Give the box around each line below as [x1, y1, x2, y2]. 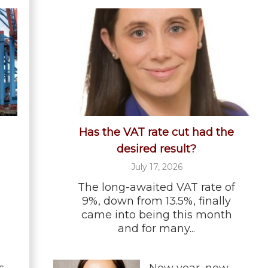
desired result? [117, 142, 196, 156]
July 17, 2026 [130, 161, 182, 172]
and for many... [118, 221, 195, 235]
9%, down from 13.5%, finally [82, 194, 231, 208]
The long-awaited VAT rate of [78, 180, 235, 194]
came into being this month [81, 208, 232, 221]
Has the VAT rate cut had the [79, 125, 234, 139]
